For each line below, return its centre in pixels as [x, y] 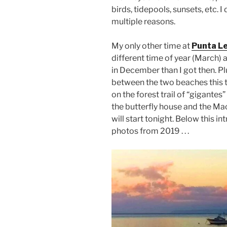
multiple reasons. [143, 21]
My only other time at [152, 46]
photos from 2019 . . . [150, 131]
